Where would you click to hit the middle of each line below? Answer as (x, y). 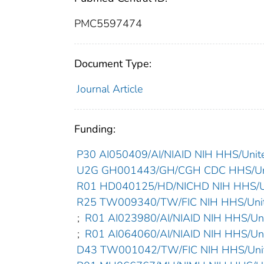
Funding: (95, 129)
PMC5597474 (108, 24)
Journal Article (109, 89)
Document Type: (113, 64)
